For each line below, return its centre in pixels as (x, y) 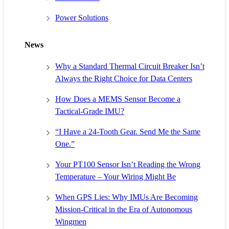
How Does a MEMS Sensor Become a (118, 99)
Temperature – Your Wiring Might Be (116, 176)
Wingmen (71, 221)
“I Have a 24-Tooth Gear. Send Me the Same (128, 131)
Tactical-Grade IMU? (90, 111)
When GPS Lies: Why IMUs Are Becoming (127, 197)
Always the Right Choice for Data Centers (124, 78)
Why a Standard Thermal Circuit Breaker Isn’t (130, 66)
